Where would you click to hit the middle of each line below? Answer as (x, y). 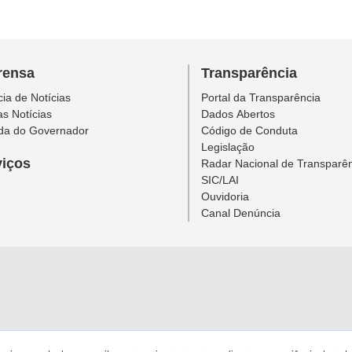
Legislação (228, 147)
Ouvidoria (225, 197)
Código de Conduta (249, 131)
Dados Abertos (238, 114)
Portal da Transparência (261, 98)
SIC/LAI (220, 180)
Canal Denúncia (241, 213)
